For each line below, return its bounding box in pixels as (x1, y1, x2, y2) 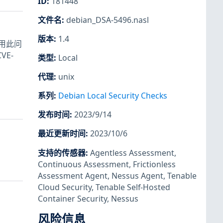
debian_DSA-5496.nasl (66, 14, 149, 25)
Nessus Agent (111, 170, 163, 181)
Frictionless (133, 158, 176, 170)
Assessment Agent (38, 170, 108, 181)
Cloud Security (38, 181, 92, 193)
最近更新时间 (38, 128, 86, 139)
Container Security (38, 193, 107, 204)
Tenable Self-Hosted (96, 181, 170, 193)
